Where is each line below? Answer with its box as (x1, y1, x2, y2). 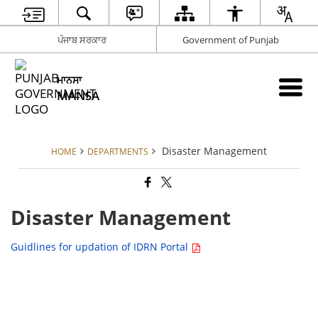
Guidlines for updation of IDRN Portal (11, 240, 192, 254)
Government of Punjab (182, 33, 279, 46)
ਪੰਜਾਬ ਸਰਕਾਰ (57, 33, 106, 46)
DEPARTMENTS (87, 146, 148, 157)
